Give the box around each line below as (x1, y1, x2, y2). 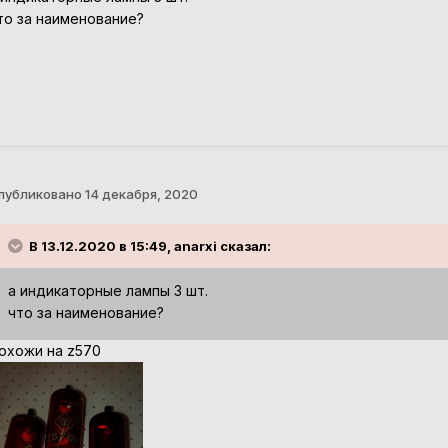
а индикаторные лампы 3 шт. (7, 282, 208, 300)
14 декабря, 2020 (84, 186, 198, 203)
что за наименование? (7, 304, 164, 322)
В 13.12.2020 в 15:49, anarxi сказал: (28, 238, 271, 255)
